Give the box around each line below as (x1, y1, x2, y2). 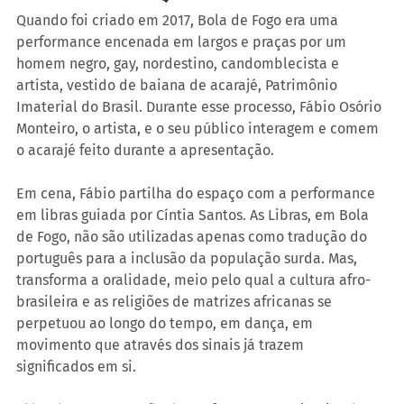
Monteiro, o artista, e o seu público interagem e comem (16, 120, 382, 138)
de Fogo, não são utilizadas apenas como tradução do (16, 228, 371, 246)
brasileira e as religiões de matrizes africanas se (16, 293, 335, 311)
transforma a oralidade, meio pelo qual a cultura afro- (16, 271, 371, 289)
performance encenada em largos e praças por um (16, 33, 350, 51)
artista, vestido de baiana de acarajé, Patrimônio (16, 77, 341, 95)
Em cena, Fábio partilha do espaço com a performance (16, 185, 379, 203)
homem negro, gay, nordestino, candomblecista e (16, 55, 343, 73)
